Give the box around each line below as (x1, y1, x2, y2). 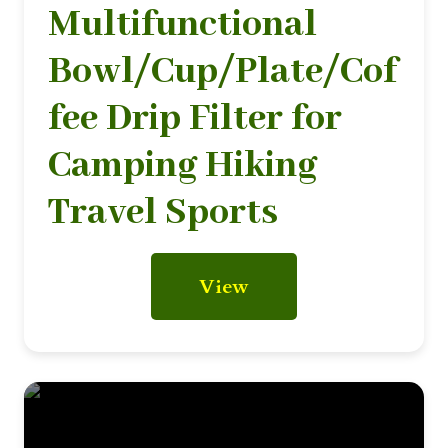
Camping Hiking (48, 141, 317, 190)
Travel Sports (48, 188, 278, 237)
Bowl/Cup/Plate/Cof (48, 47, 397, 96)
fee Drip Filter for (48, 94, 342, 143)
